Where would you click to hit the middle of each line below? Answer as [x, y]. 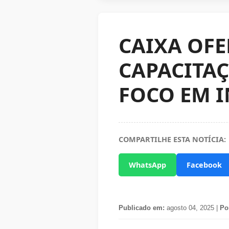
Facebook [204, 165]
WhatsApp [147, 165]
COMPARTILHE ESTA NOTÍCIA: [172, 139]
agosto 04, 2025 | [192, 208]
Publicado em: [142, 208]
